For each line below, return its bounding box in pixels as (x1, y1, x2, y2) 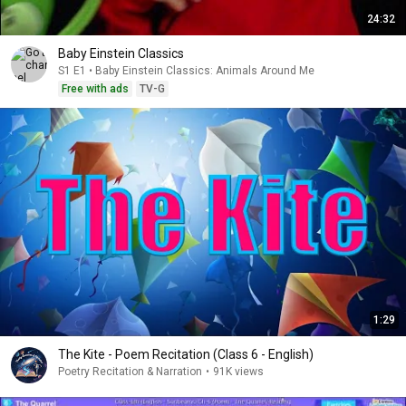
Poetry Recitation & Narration (58, 365, 202, 378)
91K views (213, 365, 264, 378)
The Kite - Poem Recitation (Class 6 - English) (58, 347, 314, 362)
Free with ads (62, 82, 129, 95)
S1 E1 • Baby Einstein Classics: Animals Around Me (58, 64, 314, 77)
